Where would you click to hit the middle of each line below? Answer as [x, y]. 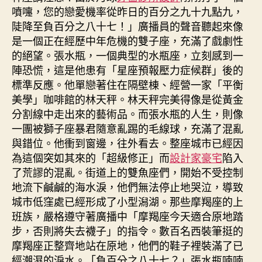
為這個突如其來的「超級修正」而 [91, 157]
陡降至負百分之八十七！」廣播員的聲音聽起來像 [127, 25]
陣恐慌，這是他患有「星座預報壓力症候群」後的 [127, 69]
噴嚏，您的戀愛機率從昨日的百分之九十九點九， [127, 11]
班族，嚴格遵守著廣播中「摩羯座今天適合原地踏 [127, 216]
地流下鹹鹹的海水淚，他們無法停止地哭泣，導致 [127, 186]
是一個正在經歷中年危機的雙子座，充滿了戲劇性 [127, 40]
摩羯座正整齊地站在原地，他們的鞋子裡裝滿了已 [127, 245]
